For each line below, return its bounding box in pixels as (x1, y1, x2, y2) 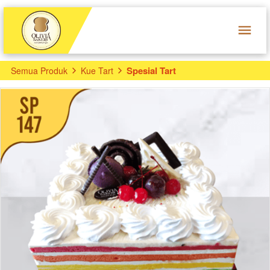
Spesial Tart (127, 63, 176, 77)
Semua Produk (11, 64, 67, 77)
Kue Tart (81, 64, 113, 77)
